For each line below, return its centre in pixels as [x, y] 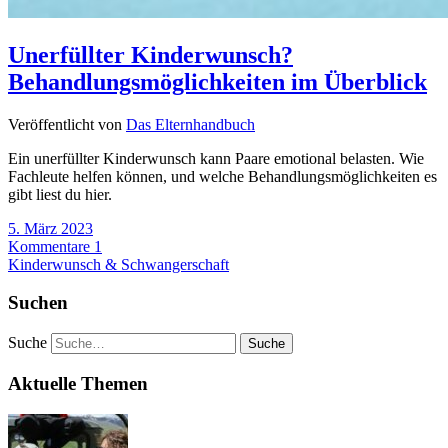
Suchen [38, 303]
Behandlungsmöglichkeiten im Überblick [217, 81]
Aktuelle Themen [78, 383]
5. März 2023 [50, 228]
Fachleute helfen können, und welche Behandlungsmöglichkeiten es [222, 176]
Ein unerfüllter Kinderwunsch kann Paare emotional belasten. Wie [216, 158]
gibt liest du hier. [60, 194]
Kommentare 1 [55, 246]
